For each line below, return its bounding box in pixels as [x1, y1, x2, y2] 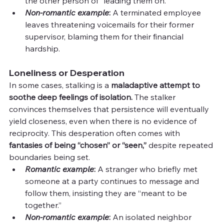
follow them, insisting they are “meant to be [25, 187, 189, 198]
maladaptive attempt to [111, 79, 202, 90]
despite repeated [146, 139, 215, 150]
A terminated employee [112, 7, 203, 17]
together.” [25, 199, 61, 210]
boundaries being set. [9, 151, 90, 162]
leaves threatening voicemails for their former [25, 19, 196, 29]
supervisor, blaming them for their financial [25, 31, 185, 41]
